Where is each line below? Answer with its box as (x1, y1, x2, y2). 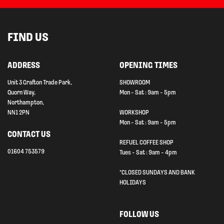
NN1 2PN (7, 109, 29, 116)
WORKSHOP (119, 109, 149, 116)
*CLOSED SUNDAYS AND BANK (119, 169, 195, 176)
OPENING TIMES (119, 61, 177, 70)
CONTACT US (7, 130, 50, 139)
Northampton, (7, 99, 44, 106)
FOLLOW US (119, 210, 159, 219)
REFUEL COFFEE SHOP (119, 139, 173, 146)
